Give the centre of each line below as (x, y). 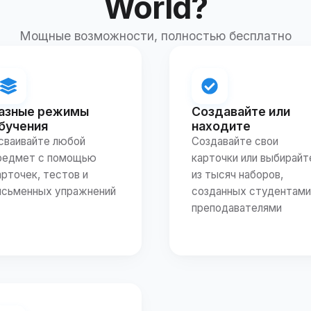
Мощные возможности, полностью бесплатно (155, 35)
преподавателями (237, 208)
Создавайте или (241, 111)
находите (221, 126)
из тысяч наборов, (237, 174)
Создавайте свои (235, 141)
